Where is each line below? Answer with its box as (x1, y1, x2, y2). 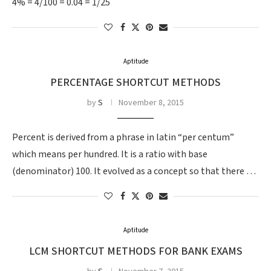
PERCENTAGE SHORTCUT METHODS (50, 76, 221, 90)
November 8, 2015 (119, 97, 184, 108)
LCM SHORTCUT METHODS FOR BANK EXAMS (28, 244, 243, 258)
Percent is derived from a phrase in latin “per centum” (12, 131, 234, 144)
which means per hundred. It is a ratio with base (12, 148, 207, 161)
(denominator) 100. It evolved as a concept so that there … (12, 165, 256, 178)
